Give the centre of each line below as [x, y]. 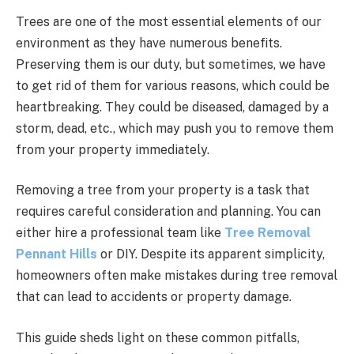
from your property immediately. [114, 149]
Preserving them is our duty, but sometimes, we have [171, 64]
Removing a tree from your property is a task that [163, 190]
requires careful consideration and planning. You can [168, 212]
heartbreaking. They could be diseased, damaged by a [172, 107]
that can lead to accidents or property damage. [155, 297]
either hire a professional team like [120, 233]
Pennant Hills [56, 254]
